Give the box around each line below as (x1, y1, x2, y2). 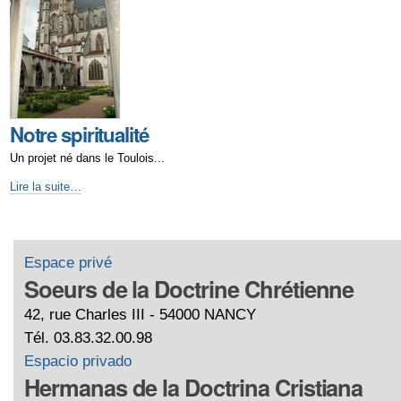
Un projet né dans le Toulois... (9, 150, 165, 165)
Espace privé (23, 253, 112, 272)
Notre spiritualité (9, 119, 149, 149)
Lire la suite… (9, 179, 81, 193)
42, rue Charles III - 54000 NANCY (23, 305, 256, 324)
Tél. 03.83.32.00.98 (23, 328, 152, 347)
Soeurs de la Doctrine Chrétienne (23, 272, 354, 306)
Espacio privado (23, 352, 132, 371)
